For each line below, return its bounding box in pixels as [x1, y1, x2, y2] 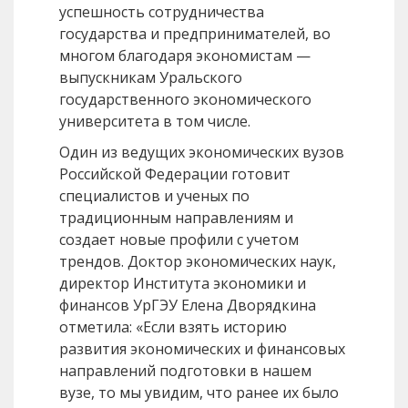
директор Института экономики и [59, 273, 306, 294]
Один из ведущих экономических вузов [59, 142, 344, 163]
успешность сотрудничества [59, 2, 264, 23]
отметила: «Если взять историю [59, 317, 287, 338]
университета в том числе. [59, 111, 250, 132]
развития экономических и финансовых [59, 339, 345, 360]
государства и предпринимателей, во [59, 24, 331, 45]
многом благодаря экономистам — [59, 46, 311, 66]
